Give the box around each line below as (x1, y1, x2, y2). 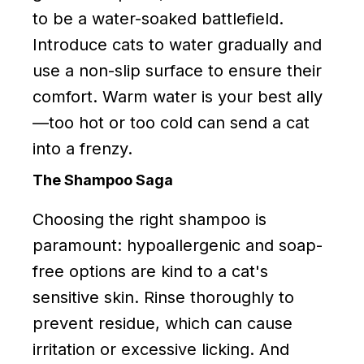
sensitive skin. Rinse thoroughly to (32, 287, 294, 307)
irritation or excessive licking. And (32, 339, 289, 359)
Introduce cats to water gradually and (32, 34, 322, 54)
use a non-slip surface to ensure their (32, 60, 322, 80)
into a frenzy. (32, 138, 132, 158)
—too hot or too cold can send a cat (32, 112, 310, 132)
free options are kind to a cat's (32, 261, 268, 281)
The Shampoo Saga (32, 171, 173, 188)
